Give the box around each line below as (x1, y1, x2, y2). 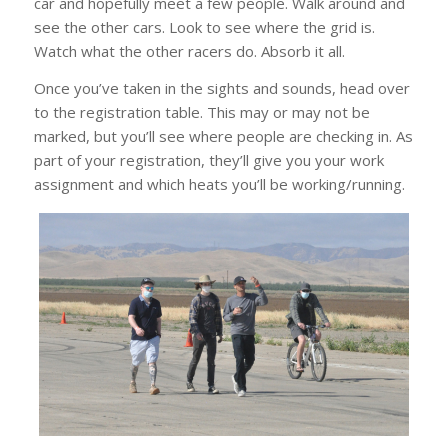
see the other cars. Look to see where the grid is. (33, 16, 375, 37)
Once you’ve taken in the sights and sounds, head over (33, 77, 410, 98)
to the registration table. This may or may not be (33, 101, 370, 122)
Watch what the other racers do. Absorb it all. (33, 40, 345, 61)
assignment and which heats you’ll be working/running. (33, 173, 405, 194)
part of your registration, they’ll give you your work (33, 149, 384, 170)
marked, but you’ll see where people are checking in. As (33, 125, 413, 146)
